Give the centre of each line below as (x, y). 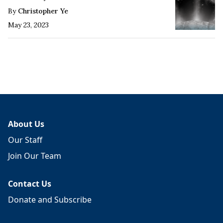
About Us (26, 124)
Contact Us (30, 183)
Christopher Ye (43, 11)
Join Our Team (35, 156)
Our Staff (25, 140)
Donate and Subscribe (50, 199)
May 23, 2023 (28, 25)
